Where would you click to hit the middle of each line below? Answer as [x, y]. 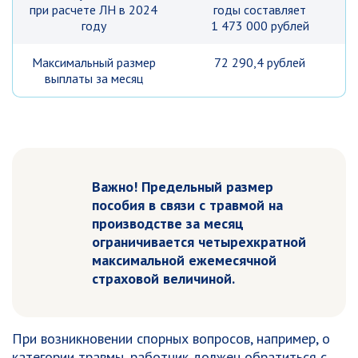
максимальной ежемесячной [184, 260]
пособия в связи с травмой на [187, 205]
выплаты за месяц [93, 78]
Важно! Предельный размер [183, 187]
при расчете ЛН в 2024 [93, 10]
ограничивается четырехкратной [199, 242]
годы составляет [260, 10]
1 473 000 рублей [260, 26]
